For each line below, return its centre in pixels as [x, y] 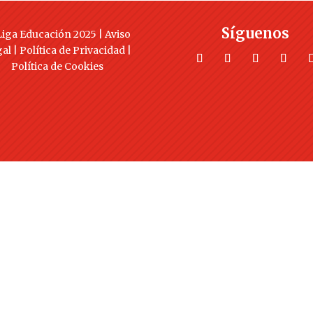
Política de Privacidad [72, 50]
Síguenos [256, 33]
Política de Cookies [58, 66]
